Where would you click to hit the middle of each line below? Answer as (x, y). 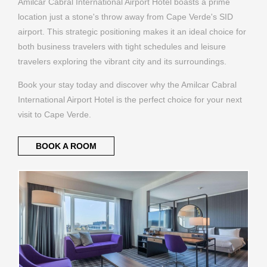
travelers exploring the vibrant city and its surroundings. (122, 61)
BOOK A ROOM (66, 146)
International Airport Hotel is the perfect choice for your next (130, 100)
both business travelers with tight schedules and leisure (122, 46)
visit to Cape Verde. (55, 115)
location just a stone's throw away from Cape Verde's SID (125, 16)
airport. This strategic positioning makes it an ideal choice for (132, 31)
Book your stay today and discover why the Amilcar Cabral (127, 85)
